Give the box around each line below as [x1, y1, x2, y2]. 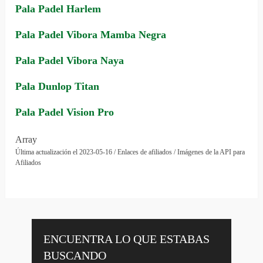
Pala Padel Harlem [15, 3, 102, 15]
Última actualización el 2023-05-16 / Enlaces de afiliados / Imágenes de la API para [15, 148, 245, 157]
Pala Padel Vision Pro [15, 106, 114, 119]
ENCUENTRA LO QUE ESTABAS [43, 232, 210, 246]
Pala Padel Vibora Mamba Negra [15, 29, 167, 41]
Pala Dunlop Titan [15, 80, 100, 93]
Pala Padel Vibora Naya [15, 55, 124, 67]
